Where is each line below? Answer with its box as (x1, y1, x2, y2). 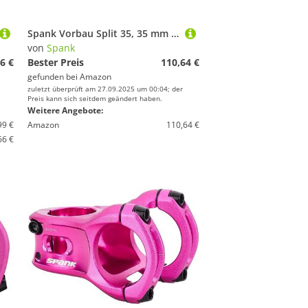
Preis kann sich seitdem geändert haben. (27, 93, 162, 103)
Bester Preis (27, 56, 84, 69)
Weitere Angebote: (27, 104, 103, 116)
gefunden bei (27, 71, 80, 82)
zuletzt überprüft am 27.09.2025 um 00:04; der (27, 84, 183, 93)
